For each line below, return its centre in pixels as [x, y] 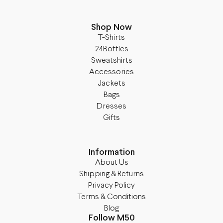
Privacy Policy [111, 186]
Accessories [111, 72]
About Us [111, 163]
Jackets [111, 84]
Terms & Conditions [111, 197]
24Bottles [111, 49]
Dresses [111, 107]
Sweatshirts [111, 61]
